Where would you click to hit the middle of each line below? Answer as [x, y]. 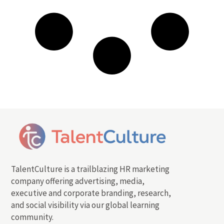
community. [32, 217]
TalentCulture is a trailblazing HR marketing [90, 169]
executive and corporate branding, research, [91, 193]
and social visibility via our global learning [85, 205]
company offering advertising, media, [78, 181]
